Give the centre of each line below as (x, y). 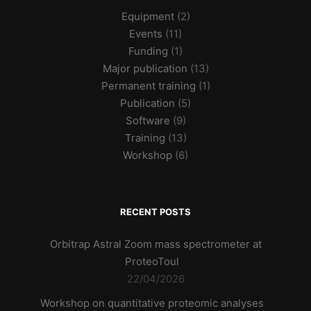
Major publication (145, 68)
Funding (148, 51)
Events (146, 34)
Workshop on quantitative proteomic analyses (152, 303)
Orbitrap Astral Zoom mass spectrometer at (155, 244)
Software (148, 120)
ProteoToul (152, 261)
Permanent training (148, 86)
